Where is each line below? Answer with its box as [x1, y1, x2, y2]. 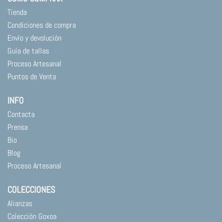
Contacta [7, 109, 35, 120]
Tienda [7, 7, 27, 18]
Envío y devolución [7, 33, 61, 44]
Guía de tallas [7, 46, 49, 56]
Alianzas [7, 198, 32, 209]
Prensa [7, 122, 28, 133]
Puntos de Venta [7, 71, 56, 82]
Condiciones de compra [7, 20, 76, 31]
